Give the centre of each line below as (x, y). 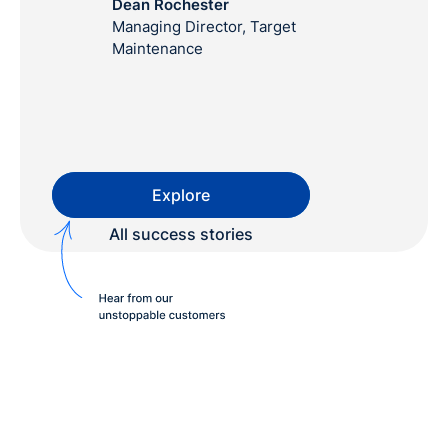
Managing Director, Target (204, 26)
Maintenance (157, 48)
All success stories (181, 233)
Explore (181, 194)
